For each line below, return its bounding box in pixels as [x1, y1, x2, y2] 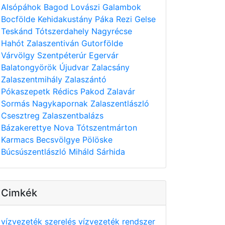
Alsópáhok [1, 2, 44, 12]
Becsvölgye [36, 135, 82, 145]
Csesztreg [1, 110, 42, 121]
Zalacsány [91, 62, 130, 72]
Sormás [1, 98, 32, 108]
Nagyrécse [91, 26, 132, 36]
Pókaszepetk [1, 86, 53, 96]
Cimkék [1, 187, 37, 199]
